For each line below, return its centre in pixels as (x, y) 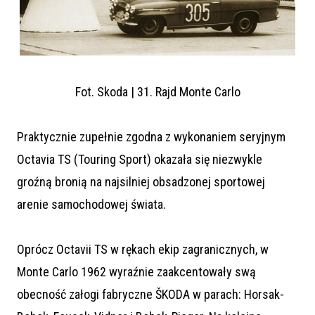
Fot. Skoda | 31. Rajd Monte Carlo (157, 91)
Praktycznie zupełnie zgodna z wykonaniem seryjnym (151, 136)
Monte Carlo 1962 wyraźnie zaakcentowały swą (136, 271)
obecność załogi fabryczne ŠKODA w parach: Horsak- (150, 294)
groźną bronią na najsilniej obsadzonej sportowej (141, 181)
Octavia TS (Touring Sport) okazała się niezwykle (140, 159)
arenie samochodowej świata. (91, 204)
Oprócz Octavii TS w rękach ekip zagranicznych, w (143, 249)
